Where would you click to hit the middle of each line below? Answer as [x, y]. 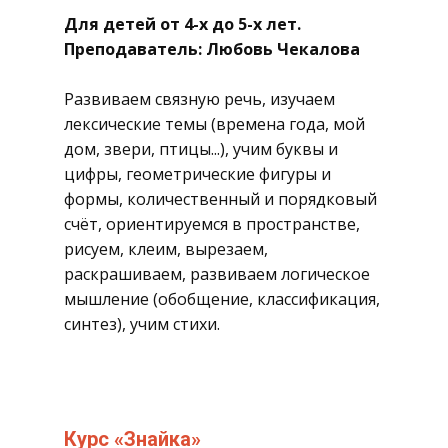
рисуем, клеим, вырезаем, [166, 249]
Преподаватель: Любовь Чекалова [212, 49]
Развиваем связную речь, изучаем [199, 99]
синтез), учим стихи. [142, 324]
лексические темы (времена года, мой [214, 124]
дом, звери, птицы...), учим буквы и [201, 149]
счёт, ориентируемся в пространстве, [212, 224]
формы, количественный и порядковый [220, 199]
